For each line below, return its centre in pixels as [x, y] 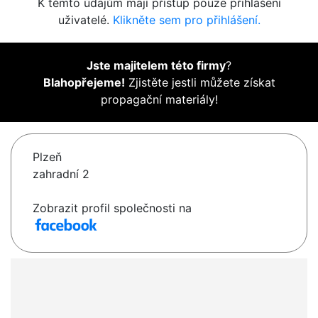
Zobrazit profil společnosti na [112, 208]
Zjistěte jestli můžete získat [200, 83]
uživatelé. [85, 20]
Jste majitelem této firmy [156, 66]
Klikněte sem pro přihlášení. [186, 20]
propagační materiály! [159, 100]
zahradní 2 [61, 174]
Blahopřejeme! [84, 83]
